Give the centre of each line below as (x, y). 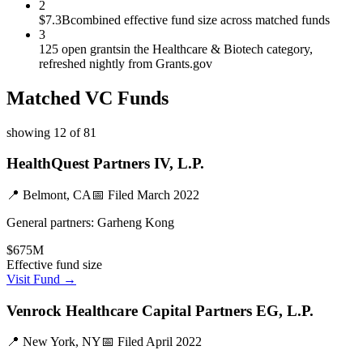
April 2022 (174, 342)
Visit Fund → (41, 279)
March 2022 (168, 194)
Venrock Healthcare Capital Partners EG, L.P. (160, 310)
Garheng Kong (136, 222)
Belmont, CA (57, 194)
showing (30, 132)
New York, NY (62, 342)
